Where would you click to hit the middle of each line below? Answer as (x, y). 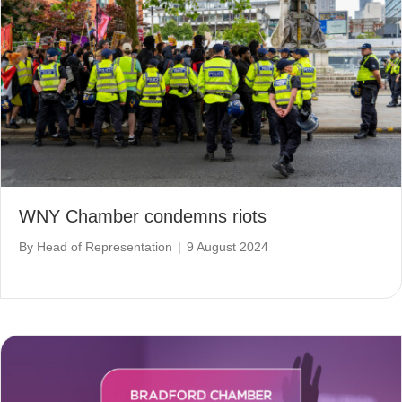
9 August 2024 (227, 246)
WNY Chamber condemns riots (143, 216)
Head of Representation (105, 246)
